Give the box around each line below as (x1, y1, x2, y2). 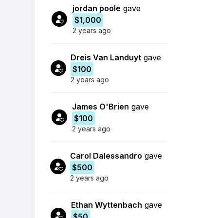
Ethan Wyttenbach (71, 200, 142, 210)
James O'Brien (72, 101, 129, 111)
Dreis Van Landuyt (70, 52, 141, 62)
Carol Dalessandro (70, 150, 142, 161)
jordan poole (72, 3, 121, 13)
